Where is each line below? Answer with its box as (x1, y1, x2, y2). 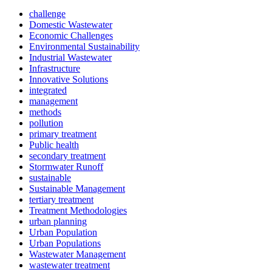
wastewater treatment (29, 260, 110, 271)
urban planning (29, 216, 87, 227)
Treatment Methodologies (29, 205, 127, 216)
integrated (29, 85, 67, 96)
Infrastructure (29, 63, 80, 74)
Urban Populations (29, 238, 101, 249)
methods (29, 107, 61, 118)
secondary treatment (29, 151, 106, 161)
